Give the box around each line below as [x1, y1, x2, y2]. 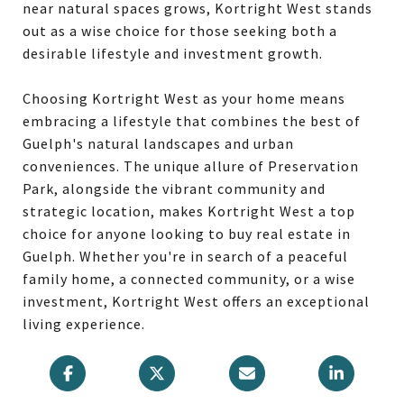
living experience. [23, 315, 145, 333]
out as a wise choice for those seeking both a [23, 22, 337, 40]
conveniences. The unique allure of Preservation [23, 157, 359, 175]
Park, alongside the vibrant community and [23, 179, 326, 197]
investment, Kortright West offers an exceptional [23, 292, 370, 310]
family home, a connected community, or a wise [23, 270, 355, 288]
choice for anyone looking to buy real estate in [23, 225, 351, 243]
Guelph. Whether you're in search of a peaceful [23, 247, 348, 265]
